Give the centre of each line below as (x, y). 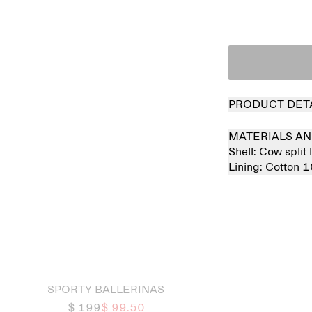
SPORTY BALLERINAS (106, 290)
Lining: (247, 167)
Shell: (244, 152)
